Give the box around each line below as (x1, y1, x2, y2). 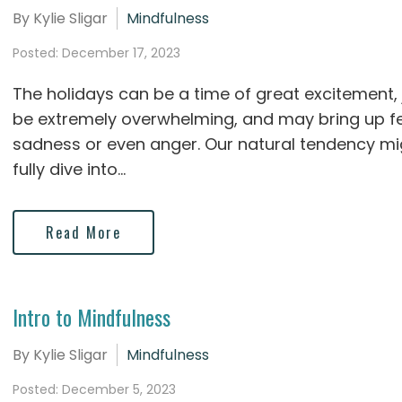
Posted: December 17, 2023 (13, 43, 180, 62)
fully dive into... (13, 158, 126, 181)
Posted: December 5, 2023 (13, 380, 176, 398)
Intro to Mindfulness (13, 301, 170, 333)
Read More (46, 221, 121, 243)
